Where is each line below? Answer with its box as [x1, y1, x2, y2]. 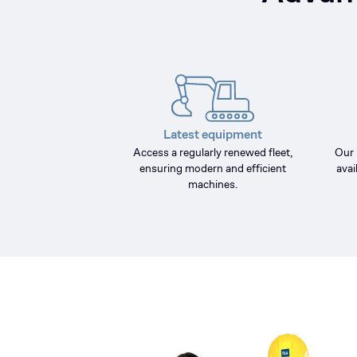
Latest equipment [163, 126, 262, 143]
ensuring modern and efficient [139, 161, 286, 175]
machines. [188, 177, 237, 191]
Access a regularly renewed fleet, [133, 145, 292, 159]
